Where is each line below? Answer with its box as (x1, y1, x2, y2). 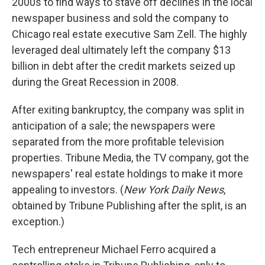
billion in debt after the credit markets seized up (12, 60, 235, 72)
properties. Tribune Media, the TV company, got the (12, 151, 249, 164)
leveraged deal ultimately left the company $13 (12, 44, 231, 56)
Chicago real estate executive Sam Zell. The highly (12, 28, 247, 40)
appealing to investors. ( (12, 183, 124, 196)
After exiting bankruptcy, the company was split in (12, 104, 244, 116)
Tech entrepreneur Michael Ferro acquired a (12, 243, 216, 256)
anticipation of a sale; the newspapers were (12, 119, 215, 132)
